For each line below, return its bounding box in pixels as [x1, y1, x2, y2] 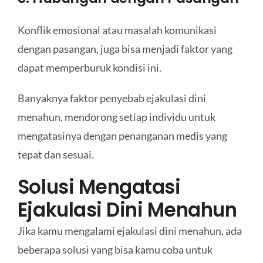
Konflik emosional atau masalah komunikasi [17, 23, 217, 36]
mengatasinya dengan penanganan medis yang [17, 129, 227, 142]
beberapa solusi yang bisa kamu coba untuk [17, 242, 213, 256]
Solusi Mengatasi [17, 173, 181, 200]
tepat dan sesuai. [17, 147, 94, 161]
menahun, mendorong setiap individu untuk [17, 110, 215, 123]
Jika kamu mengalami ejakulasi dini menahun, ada [17, 224, 242, 237]
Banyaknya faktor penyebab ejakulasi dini [17, 91, 206, 104]
